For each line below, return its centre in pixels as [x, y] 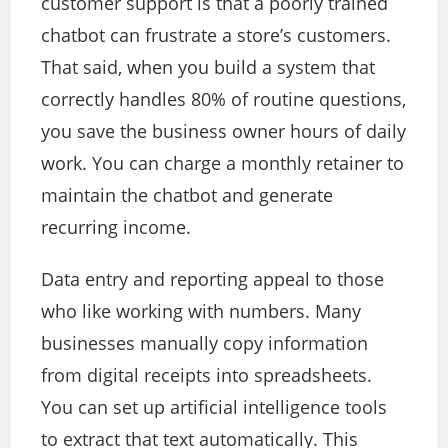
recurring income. [116, 227]
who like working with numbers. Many [201, 311]
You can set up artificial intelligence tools [214, 407]
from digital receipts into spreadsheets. [207, 375]
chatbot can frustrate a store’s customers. [216, 35]
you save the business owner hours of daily [224, 131]
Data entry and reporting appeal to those [213, 279]
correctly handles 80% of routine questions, [224, 99]
